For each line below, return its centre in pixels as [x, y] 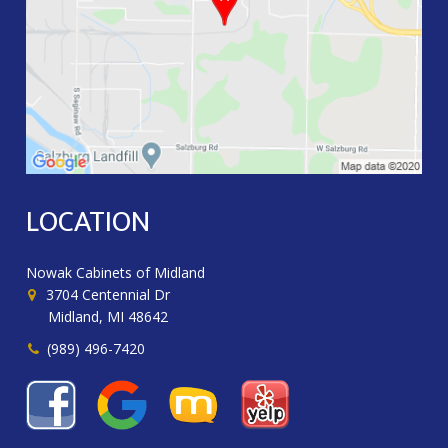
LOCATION [88, 223]
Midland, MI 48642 [108, 316]
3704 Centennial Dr [106, 294]
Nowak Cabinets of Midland [116, 272]
